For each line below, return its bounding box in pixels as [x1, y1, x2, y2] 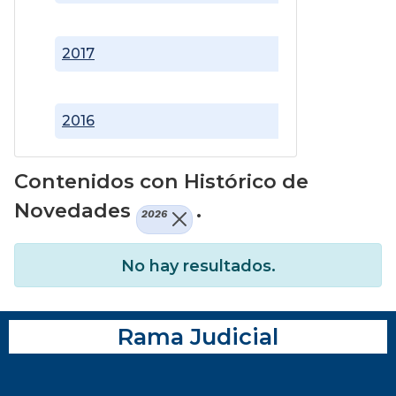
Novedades [14, 198, 136, 224]
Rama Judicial [118, 322, 278, 350]
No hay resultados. [120, 255, 276, 276]
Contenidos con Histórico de [14, 169, 308, 194]
